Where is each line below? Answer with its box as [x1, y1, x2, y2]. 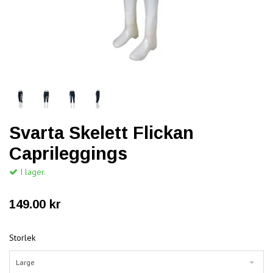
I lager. [18, 166, 46, 178]
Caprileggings [9, 144, 127, 164]
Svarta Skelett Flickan [9, 123, 194, 143]
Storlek [9, 232, 35, 244]
